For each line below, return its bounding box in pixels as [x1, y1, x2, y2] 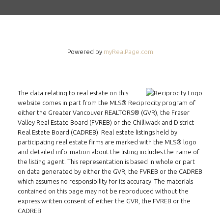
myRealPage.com [103, 48, 153, 55]
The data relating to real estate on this [17, 89, 128, 96]
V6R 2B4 [95, 53, 125, 62]
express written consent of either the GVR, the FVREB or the [17, 197, 191, 204]
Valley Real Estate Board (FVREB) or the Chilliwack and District [17, 118, 194, 126]
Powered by [67, 48, 104, 55]
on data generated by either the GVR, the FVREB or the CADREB [17, 167, 202, 175]
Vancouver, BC [84, 40, 136, 49]
